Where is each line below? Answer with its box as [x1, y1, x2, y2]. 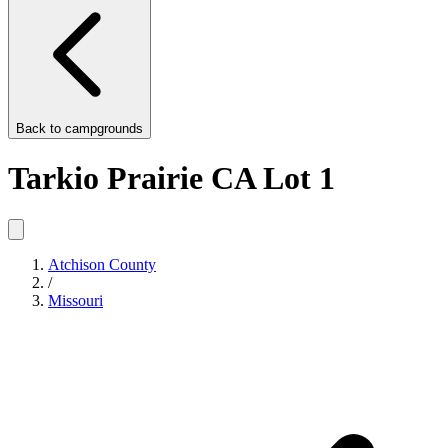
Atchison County [48, 255, 156, 273]
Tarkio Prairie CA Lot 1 [8, 160, 335, 197]
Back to [16, 121, 65, 136]
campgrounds [65, 121, 143, 136]
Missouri [48, 291, 103, 309]
